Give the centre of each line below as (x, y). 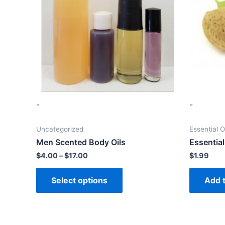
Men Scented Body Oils (81, 142)
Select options (79, 181)
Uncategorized (60, 129)
